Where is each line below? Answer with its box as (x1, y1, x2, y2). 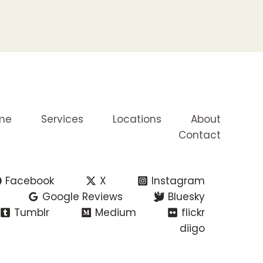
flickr (181, 205, 205, 220)
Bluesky (168, 189, 205, 204)
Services (41, 112, 83, 127)
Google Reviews (42, 189, 123, 204)
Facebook (5, 173, 55, 188)
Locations (113, 112, 161, 127)
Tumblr (14, 205, 50, 220)
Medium (95, 205, 136, 220)
